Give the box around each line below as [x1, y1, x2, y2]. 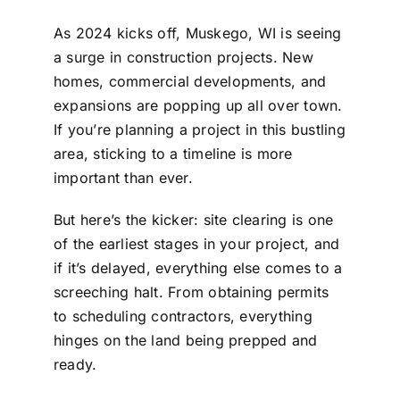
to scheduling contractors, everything [53, 307, 312, 326]
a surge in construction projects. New [53, 48, 313, 67]
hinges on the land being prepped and [53, 331, 318, 350]
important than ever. [53, 169, 193, 187]
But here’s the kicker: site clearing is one [53, 211, 334, 229]
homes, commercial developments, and [53, 72, 327, 91]
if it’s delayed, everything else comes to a [53, 259, 343, 278]
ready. [53, 355, 97, 374]
